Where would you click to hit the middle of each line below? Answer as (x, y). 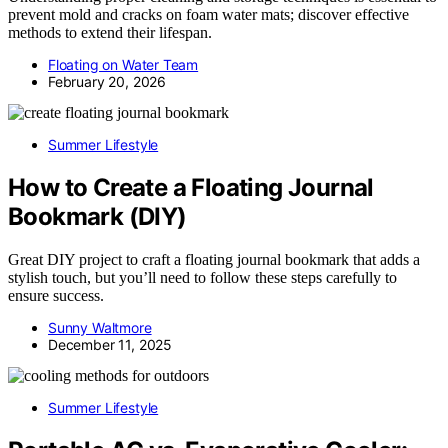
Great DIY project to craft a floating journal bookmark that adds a (214, 259)
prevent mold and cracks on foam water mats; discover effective (208, 14)
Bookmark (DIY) (97, 216)
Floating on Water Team (123, 64)
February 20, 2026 (107, 81)
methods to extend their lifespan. (110, 32)
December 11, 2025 (110, 344)
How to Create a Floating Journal (191, 187)
